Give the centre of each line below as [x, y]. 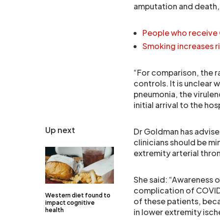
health [55, 210]
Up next [60, 130]
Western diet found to [78, 195]
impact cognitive [70, 203]
